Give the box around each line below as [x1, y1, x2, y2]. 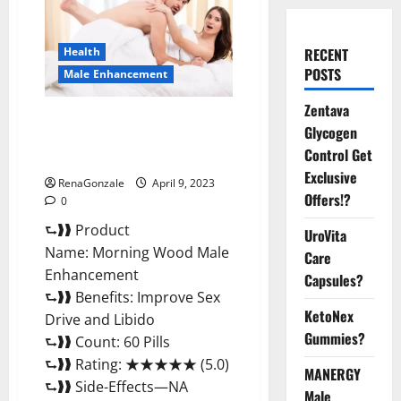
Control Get [303, 144, 372, 166]
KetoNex [303, 305, 354, 327]
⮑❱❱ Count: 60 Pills [45, 331, 170, 352]
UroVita [303, 225, 346, 246]
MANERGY [303, 363, 361, 385]
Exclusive [303, 166, 357, 188]
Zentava [303, 99, 349, 121]
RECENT [303, 44, 348, 65]
